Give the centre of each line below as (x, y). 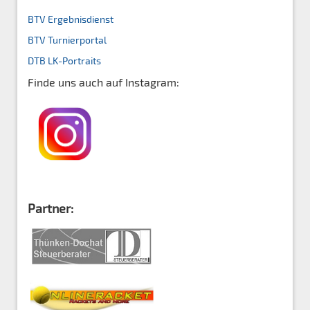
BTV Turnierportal (67, 39)
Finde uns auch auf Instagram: (103, 82)
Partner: (51, 208)
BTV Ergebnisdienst (71, 19)
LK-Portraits (74, 60)
